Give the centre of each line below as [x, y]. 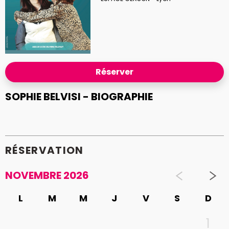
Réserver [114, 72]
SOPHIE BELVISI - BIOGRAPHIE [79, 96]
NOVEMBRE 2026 [47, 176]
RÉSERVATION [44, 150]
